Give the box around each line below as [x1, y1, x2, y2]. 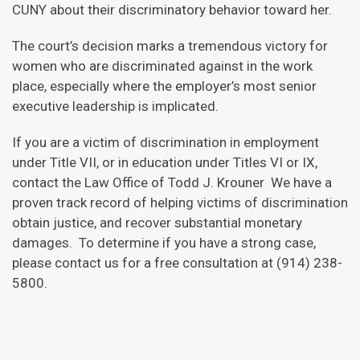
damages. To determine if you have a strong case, [12, 235, 316, 251]
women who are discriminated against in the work [12, 58, 313, 74]
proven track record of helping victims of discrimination [12, 194, 348, 211]
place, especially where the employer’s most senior [12, 78, 317, 94]
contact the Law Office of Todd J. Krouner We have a [12, 174, 332, 190]
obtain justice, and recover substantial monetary [12, 215, 302, 231]
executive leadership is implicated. [12, 98, 219, 114]
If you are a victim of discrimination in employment [12, 134, 319, 150]
